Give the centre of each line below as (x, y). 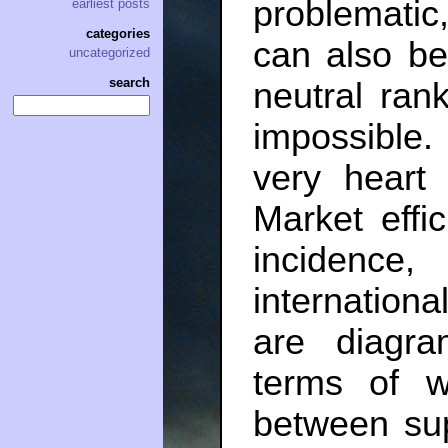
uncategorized (109, 53)
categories (118, 34)
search (129, 83)
